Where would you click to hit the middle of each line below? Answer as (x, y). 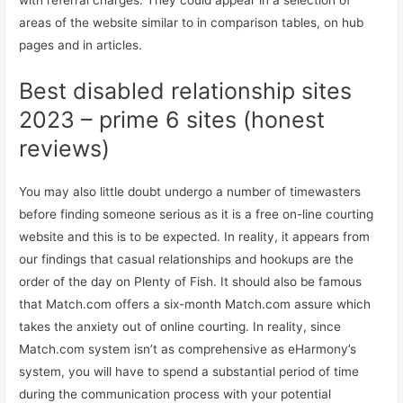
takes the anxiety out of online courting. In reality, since (180, 326)
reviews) (65, 148)
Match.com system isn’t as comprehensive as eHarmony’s (188, 349)
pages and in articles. (81, 45)
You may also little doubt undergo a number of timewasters (190, 191)
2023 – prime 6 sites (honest (172, 119)
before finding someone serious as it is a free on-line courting (197, 214)
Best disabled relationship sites (186, 90)
